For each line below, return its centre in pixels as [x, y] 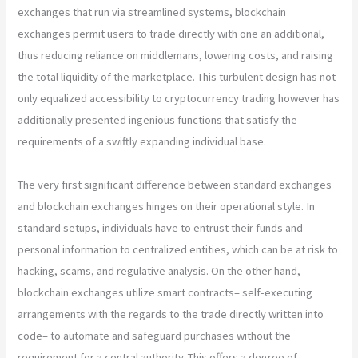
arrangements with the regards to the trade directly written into [171, 314]
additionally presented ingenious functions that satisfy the [158, 119]
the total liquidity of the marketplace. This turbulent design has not [177, 76]
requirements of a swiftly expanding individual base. [142, 141]
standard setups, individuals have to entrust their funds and [161, 227]
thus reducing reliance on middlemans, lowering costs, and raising [176, 55]
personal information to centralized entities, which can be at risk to [178, 249]
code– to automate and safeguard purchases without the [155, 335]
